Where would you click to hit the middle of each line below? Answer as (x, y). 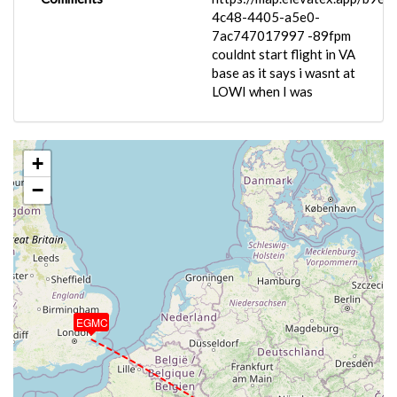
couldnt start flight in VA (284, 54)
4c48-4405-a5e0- (266, 17)
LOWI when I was (262, 91)
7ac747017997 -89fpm (281, 35)
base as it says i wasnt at (284, 73)
